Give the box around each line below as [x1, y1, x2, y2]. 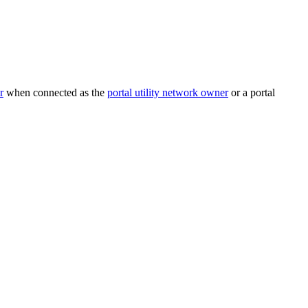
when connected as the [3, 87, 107, 99]
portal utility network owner [107, 87, 228, 99]
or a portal [228, 87, 275, 99]
